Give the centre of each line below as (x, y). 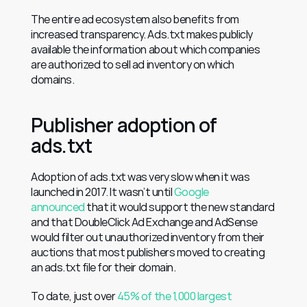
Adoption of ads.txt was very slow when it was (140, 176)
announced (58, 207)
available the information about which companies (146, 49)
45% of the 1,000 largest (174, 296)
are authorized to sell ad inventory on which (133, 64)
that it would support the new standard (180, 207)
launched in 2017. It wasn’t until (102, 192)
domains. (53, 79)
